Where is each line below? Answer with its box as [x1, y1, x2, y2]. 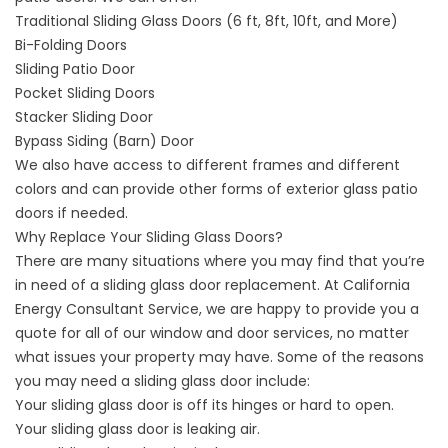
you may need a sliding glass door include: [15, 371, 310, 392]
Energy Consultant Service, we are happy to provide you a [15, 299, 419, 320]
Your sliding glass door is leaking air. [15, 419, 260, 440]
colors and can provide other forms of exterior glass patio [15, 179, 418, 200]
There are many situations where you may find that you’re [15, 251, 425, 272]
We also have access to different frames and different [15, 155, 400, 176]
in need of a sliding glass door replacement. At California [15, 275, 410, 296]
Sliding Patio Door [15, 59, 135, 80]
